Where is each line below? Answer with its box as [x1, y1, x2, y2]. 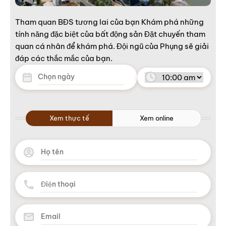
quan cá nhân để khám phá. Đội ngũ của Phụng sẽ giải [15, 41, 209, 51]
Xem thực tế [49, 114, 89, 123]
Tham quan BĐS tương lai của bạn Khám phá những [15, 17, 204, 27]
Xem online [140, 114, 174, 123]
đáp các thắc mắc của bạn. [15, 53, 112, 64]
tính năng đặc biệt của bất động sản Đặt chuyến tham [15, 29, 205, 39]
